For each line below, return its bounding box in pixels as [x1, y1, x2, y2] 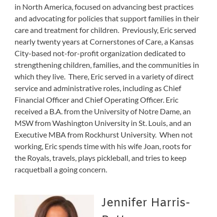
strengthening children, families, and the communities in [15, 60, 199, 69]
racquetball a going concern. [15, 164, 107, 174]
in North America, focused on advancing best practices [15, 1, 194, 11]
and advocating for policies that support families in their [15, 13, 199, 23]
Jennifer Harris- [101, 195, 190, 211]
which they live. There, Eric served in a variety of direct [15, 71, 194, 81]
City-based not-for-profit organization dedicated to [15, 48, 186, 58]
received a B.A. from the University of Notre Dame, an [15, 106, 191, 116]
